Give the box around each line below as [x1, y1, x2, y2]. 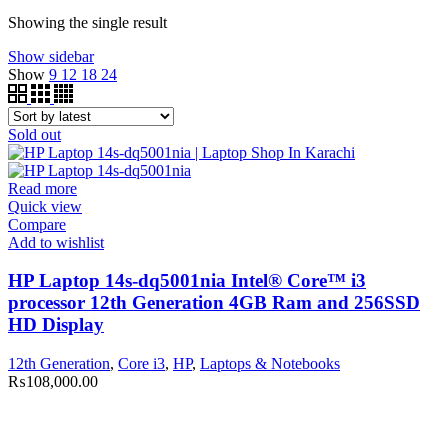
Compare [8, 215, 66, 233]
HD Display [8, 314, 104, 336]
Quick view [8, 197, 82, 215]
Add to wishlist [8, 233, 104, 251]
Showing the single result [8, 13, 167, 31]
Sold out [8, 125, 61, 143]
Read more [8, 179, 77, 197]
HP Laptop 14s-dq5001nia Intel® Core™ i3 [8, 270, 366, 292]
